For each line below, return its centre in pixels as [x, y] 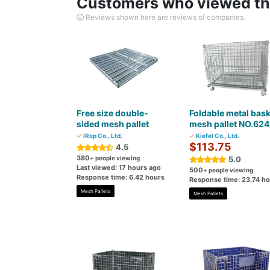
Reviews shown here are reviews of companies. [165, 17]
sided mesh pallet [113, 124]
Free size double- [112, 113]
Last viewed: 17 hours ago [119, 168]
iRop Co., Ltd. [102, 136]
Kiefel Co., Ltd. [217, 136]
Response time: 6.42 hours [121, 177]
